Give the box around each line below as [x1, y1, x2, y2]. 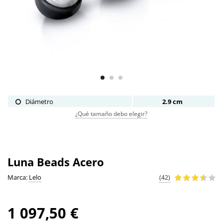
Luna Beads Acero [7, 154, 104, 170]
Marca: [7, 172, 29, 182]
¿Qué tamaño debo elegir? [75, 110, 147, 118]
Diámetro [21, 97, 53, 107]
